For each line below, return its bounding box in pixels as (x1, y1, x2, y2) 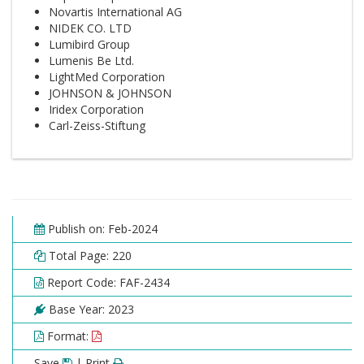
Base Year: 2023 (45, 301, 134, 317)
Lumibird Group (49, 37, 130, 52)
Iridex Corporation (49, 102, 144, 117)
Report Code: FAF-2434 (44, 275, 170, 290)
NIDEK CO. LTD (49, 20, 132, 36)
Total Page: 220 (45, 248, 132, 263)
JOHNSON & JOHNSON (49, 85, 171, 101)
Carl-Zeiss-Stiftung (49, 118, 145, 133)
